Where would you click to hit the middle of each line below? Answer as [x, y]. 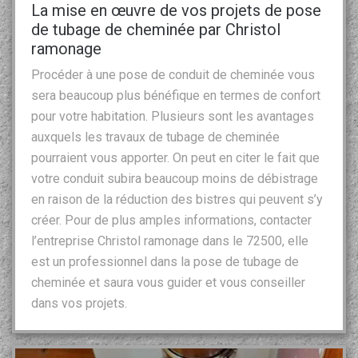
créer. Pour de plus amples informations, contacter [171, 220]
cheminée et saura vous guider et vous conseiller [168, 282]
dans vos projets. [79, 303]
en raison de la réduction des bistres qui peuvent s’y [177, 199]
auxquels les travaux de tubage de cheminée [155, 137]
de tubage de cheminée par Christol [156, 29]
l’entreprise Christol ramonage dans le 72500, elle [170, 241]
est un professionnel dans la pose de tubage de [165, 261]
